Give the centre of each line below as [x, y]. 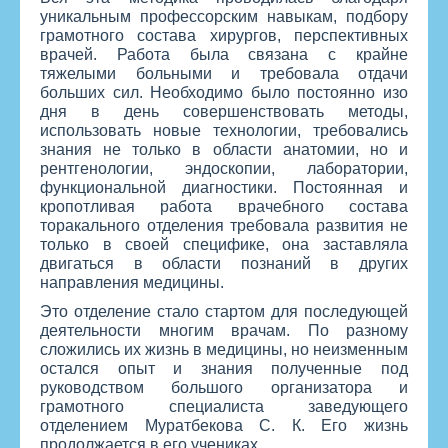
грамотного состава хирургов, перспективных [224, 36]
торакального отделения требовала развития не [224, 226]
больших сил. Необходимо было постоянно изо [224, 93]
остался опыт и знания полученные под [224, 369]
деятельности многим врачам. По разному [224, 331]
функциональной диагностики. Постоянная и [224, 188]
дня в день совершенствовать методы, [224, 112]
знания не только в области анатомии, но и [224, 150]
